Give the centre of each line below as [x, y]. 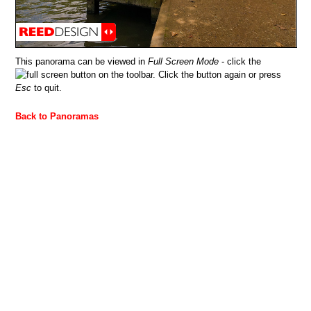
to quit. [47, 87]
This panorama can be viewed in [82, 61]
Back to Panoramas [57, 116]
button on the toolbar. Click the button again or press [175, 74]
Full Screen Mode [184, 61]
